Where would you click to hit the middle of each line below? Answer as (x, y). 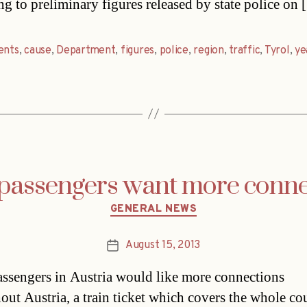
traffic (245, 50)
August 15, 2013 (163, 246)
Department (86, 50)
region (209, 50)
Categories (183, 203)
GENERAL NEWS (153, 209)
